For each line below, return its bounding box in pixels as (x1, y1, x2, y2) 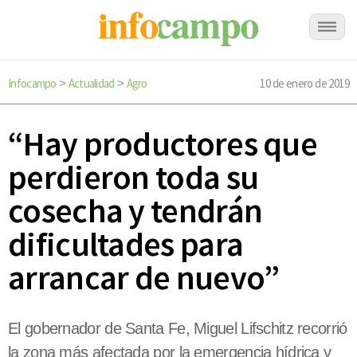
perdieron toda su (8, 156, 259, 198)
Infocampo (8, 76, 57, 91)
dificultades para (8, 223, 244, 265)
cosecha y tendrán (8, 190, 263, 232)
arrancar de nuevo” (8, 257, 280, 299)
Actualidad (68, 76, 115, 91)
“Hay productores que (8, 123, 317, 165)
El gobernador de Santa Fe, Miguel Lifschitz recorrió (8, 320, 347, 338)
